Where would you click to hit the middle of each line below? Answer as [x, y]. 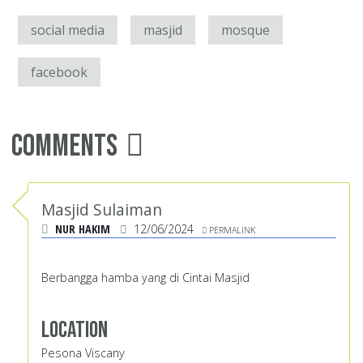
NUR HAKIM [83, 229]
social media [68, 30]
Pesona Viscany [83, 353]
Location [75, 331]
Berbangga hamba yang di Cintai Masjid [145, 278]
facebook [59, 73]
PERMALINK [232, 230]
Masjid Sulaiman [102, 210]
